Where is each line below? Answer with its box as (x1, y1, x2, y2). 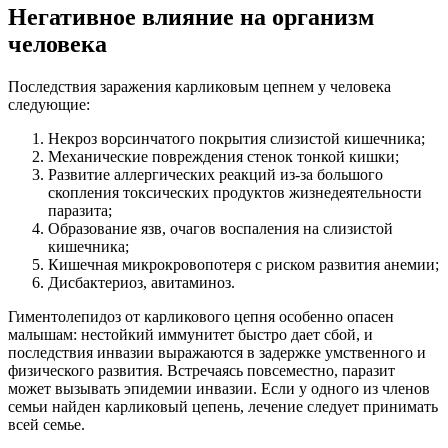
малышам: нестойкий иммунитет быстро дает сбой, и (8, 326, 373, 344)
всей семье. (8, 416, 85, 434)
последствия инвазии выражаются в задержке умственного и (8, 344, 426, 362)
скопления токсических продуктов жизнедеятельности (48, 184, 422, 202)
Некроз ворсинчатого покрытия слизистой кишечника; (48, 130, 425, 148)
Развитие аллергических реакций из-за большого (48, 166, 383, 184)
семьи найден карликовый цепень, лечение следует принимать (8, 398, 438, 416)
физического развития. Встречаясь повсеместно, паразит (8, 362, 395, 380)
